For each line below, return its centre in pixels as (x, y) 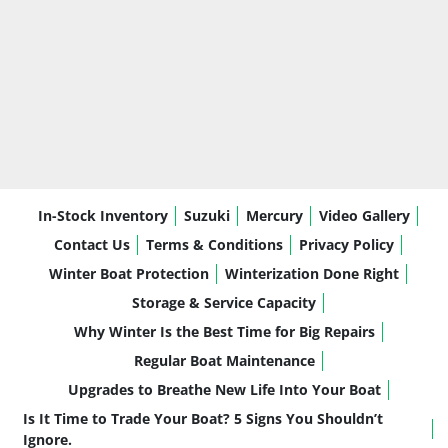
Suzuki (207, 216)
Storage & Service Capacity (224, 303)
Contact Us (92, 245)
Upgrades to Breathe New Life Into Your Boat (224, 390)
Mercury (274, 216)
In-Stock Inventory (103, 216)
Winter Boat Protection (129, 274)
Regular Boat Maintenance (224, 361)
